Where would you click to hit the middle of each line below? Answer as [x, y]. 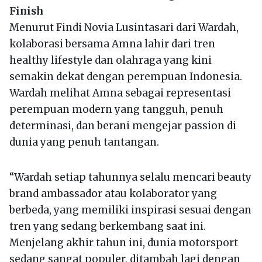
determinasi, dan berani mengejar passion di [123, 125]
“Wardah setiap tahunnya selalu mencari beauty [130, 177]
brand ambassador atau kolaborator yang [113, 193]
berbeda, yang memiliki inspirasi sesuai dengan [130, 210]
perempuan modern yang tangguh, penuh [116, 109]
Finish [26, 11]
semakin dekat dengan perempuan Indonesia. [126, 76]
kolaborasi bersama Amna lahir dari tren [112, 44]
